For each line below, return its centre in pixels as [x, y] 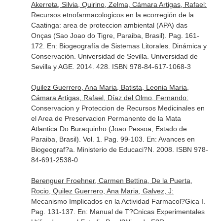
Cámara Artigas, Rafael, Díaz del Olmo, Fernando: [110, 98]
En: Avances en [170, 139]
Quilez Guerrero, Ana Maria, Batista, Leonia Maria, [110, 87]
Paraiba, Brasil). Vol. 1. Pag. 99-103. [89, 139]
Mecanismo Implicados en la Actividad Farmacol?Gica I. [118, 201]
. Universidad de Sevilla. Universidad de [136, 56]
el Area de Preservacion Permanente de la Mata [106, 118]
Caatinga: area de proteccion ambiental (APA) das [109, 25]
